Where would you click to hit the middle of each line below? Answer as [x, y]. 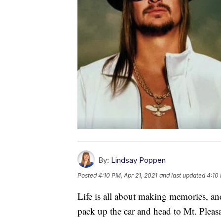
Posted [88, 175]
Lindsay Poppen [138, 160]
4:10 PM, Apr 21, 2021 [128, 175]
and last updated [182, 175]
